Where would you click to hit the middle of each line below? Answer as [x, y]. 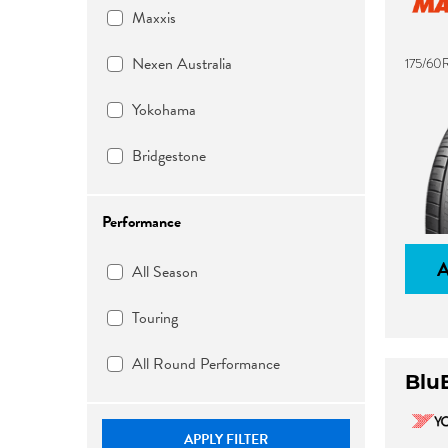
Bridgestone [169, 156]
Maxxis [154, 18]
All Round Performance [206, 364]
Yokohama [164, 110]
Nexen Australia [182, 64]
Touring [155, 318]
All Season [165, 272]
